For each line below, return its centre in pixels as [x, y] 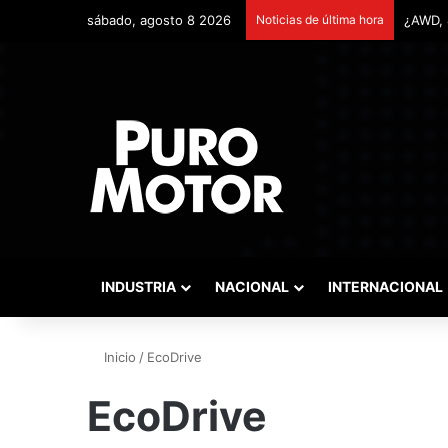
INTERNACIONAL [385, 286]
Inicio [118, 357]
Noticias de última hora [320, 19]
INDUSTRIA [138, 286]
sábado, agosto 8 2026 [159, 20]
